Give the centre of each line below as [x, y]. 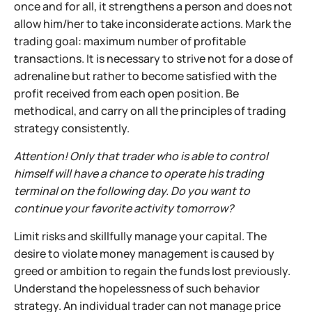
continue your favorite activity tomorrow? [124, 209]
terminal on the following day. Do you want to [132, 191]
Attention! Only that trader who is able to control [141, 156]
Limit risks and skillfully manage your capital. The [140, 236]
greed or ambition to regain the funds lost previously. [152, 271]
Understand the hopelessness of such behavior [137, 289]
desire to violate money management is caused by [144, 254]
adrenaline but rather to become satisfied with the [145, 76]
